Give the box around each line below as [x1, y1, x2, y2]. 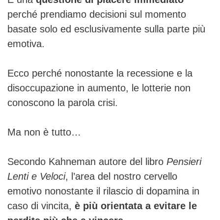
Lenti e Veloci [7, 170, 65, 182]
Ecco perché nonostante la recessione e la [7, 67, 192, 79]
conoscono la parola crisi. [7, 97, 118, 108]
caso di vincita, [7, 200, 75, 211]
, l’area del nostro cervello [65, 170, 177, 182]
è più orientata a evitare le [75, 200, 197, 211]
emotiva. [7, 38, 45, 49]
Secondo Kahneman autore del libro [7, 156, 166, 167]
